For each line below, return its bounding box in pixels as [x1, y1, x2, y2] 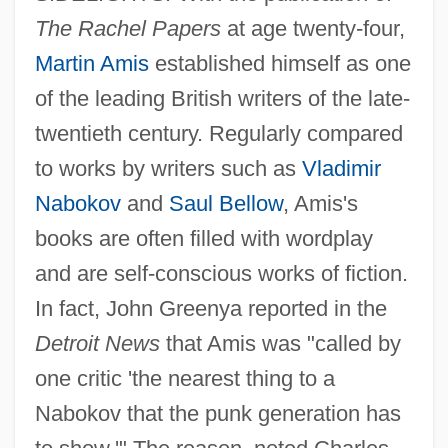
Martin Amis [34, 51, 149, 77]
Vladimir [301, 156, 381, 182]
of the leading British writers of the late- [34, 86, 410, 112]
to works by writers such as [34, 156, 302, 182]
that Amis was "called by [159, 331, 401, 357]
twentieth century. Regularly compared [34, 121, 403, 147]
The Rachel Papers [34, 16, 221, 42]
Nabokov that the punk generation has [34, 401, 401, 427]
